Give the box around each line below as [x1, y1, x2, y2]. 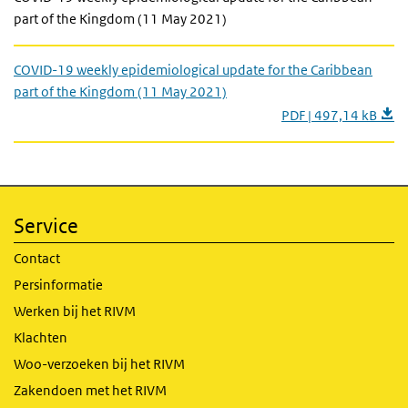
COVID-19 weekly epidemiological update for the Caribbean [14, 61, 372, 78]
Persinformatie [14, 276, 103, 293]
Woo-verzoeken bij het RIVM [14, 355, 185, 372]
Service [14, 214, 78, 238]
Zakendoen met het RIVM [14, 382, 167, 399]
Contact [14, 250, 60, 267]
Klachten [14, 329, 67, 346]
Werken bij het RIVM [14, 302, 136, 320]
